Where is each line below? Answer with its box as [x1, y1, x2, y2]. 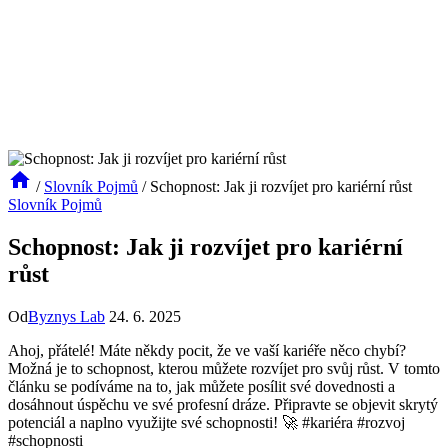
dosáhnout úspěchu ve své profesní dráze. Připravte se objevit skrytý [8, 395, 438, 413]
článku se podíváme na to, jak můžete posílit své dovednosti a [8, 377, 395, 395]
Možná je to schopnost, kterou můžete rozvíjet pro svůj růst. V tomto [8, 359, 440, 377]
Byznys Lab [28, 307, 105, 325]
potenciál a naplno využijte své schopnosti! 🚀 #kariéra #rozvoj [8, 413, 405, 431]
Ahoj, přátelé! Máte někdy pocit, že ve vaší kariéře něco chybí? [8, 341, 406, 359]
